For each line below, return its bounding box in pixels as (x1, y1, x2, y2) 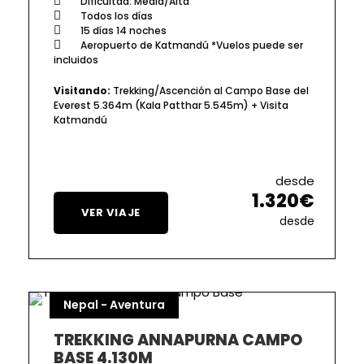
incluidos (54, 52, 98, 67)
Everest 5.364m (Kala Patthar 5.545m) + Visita (54, 97, 288, 112)
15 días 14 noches (78, 23, 167, 37)
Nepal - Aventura (63, 296, 165, 313)
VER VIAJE (81, 204, 141, 220)
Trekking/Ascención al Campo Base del (110, 83, 309, 97)
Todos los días (78, 8, 153, 23)
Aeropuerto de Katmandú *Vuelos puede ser (78, 37, 303, 52)
